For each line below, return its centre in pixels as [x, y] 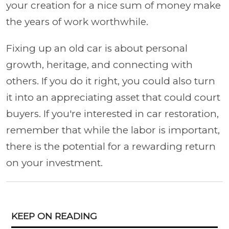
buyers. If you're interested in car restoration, [112, 114]
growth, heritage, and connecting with [99, 65]
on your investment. [56, 163]
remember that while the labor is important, [113, 130]
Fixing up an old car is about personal [97, 48]
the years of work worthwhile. [78, 22]
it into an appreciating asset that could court [113, 97]
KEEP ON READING [54, 216]
